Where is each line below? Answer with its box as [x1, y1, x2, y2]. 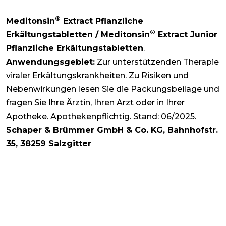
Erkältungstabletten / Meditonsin [6, 30, 150, 40]
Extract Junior [155, 30, 217, 40]
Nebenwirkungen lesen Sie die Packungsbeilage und [6, 84, 219, 94]
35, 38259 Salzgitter [6, 139, 91, 149]
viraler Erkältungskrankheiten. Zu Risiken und [6, 71, 189, 81]
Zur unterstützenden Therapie [95, 57, 219, 67]
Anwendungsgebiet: [6, 57, 95, 67]
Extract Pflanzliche [61, 16, 143, 26]
